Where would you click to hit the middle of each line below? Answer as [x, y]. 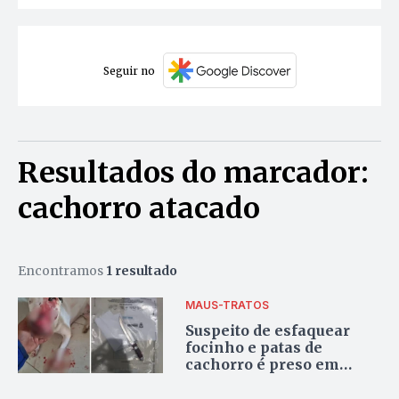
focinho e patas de [254, 347]
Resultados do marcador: [193, 173]
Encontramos [62, 271]
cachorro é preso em [263, 364]
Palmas [214, 381]
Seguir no [129, 70]
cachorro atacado [139, 209]
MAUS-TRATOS [228, 305]
